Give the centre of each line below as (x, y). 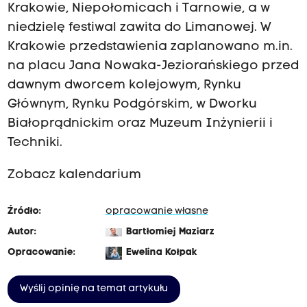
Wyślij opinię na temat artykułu (94, 288)
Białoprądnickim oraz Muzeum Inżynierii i (140, 124)
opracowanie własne (157, 211)
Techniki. (35, 143)
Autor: (22, 232)
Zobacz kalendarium (74, 175)
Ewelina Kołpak (161, 252)
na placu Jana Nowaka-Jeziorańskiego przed (153, 66)
